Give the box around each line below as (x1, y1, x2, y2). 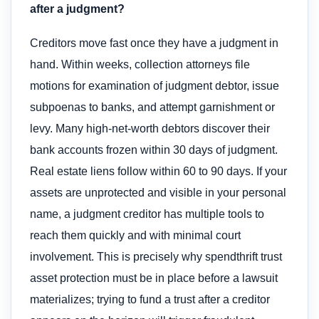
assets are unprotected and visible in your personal (30, 186, 286, 199)
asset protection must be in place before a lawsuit (30, 271, 278, 284)
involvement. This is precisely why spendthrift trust (30, 250, 282, 263)
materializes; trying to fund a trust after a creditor (30, 293, 270, 305)
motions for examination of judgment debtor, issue (30, 79, 279, 92)
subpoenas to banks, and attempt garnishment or (30, 100, 275, 113)
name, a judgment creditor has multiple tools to (30, 207, 264, 220)
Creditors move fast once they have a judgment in (30, 36, 278, 49)
